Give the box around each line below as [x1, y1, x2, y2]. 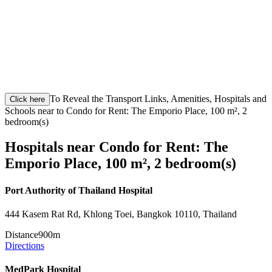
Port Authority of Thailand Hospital [5, 185, 152, 195]
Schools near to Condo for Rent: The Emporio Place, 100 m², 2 [5, 105, 247, 116]
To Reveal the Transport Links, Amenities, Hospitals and [50, 93, 267, 104]
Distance [5, 229, 38, 240]
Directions [5, 240, 44, 251]
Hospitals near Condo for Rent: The [5, 139, 228, 155]
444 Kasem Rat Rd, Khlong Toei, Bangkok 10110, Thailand [5, 208, 237, 219]
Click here [10, 94, 45, 104]
